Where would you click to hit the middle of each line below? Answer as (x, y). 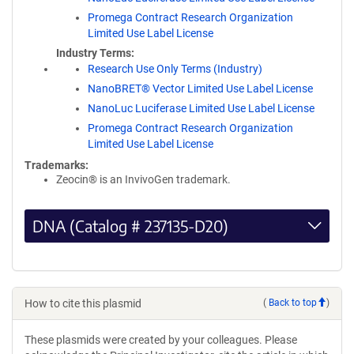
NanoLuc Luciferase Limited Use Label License (201, 108)
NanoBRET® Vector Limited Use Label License (200, 88)
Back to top (293, 303)
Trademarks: (56, 165)
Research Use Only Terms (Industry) (175, 69)
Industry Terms (94, 53)
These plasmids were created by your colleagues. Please (161, 339)
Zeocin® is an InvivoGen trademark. (143, 179)
